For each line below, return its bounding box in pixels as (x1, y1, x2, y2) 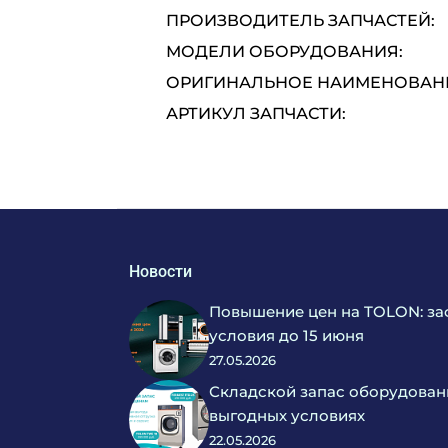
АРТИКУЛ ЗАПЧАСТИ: (166, 104, 346, 123)
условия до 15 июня (209, 326, 364, 345)
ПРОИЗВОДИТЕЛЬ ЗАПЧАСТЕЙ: (166, 11, 435, 30)
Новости (129, 262, 192, 281)
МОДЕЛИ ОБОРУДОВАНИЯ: (166, 42, 403, 61)
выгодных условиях (209, 406, 365, 425)
